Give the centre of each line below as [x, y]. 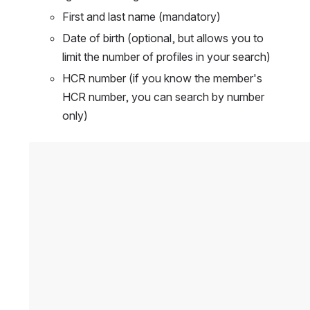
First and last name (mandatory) [142, 16]
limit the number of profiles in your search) [166, 56]
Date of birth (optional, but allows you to [163, 38]
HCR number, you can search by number [163, 97]
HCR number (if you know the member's [162, 78]
